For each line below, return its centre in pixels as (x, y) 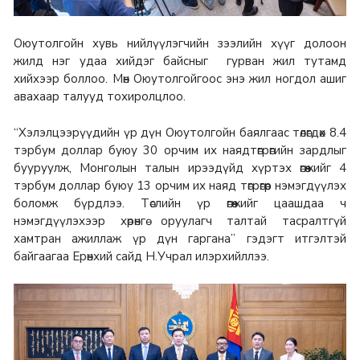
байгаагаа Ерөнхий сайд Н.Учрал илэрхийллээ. (145, 257)
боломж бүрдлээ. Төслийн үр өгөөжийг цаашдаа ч (180, 204)
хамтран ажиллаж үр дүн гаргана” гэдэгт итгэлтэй (180, 239)
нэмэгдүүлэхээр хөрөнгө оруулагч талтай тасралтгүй (180, 221)
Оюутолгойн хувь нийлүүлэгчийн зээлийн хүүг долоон (180, 43)
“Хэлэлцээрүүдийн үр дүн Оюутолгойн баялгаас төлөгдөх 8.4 (180, 133)
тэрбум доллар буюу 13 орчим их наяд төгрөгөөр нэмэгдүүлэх (180, 186)
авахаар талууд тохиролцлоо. (100, 96)
